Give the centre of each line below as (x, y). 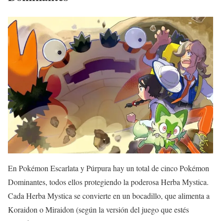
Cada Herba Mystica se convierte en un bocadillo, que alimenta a (109, 195)
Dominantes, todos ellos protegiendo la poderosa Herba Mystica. (108, 182)
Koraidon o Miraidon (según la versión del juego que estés (98, 209)
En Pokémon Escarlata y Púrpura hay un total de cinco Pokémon (109, 168)
